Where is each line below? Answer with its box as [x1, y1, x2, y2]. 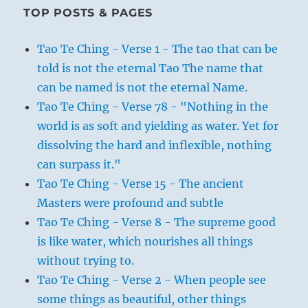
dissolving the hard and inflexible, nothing [37, 138, 272, 153]
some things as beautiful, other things [37, 292, 247, 307]
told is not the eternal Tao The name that [37, 61, 264, 76]
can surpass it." [37, 157, 122, 172]
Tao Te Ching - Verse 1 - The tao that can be [37, 42, 278, 56]
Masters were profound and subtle [37, 196, 224, 210]
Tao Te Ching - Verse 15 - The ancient [37, 177, 245, 191]
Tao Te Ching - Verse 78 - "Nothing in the [37, 100, 269, 114]
